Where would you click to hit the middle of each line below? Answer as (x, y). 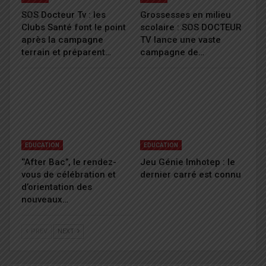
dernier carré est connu (191, 174)
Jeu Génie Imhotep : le (188, 162)
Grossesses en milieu (186, 15)
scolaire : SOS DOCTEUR (191, 27)
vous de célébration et (69, 174)
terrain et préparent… (66, 52)
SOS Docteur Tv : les (64, 15)
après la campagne (62, 39)
